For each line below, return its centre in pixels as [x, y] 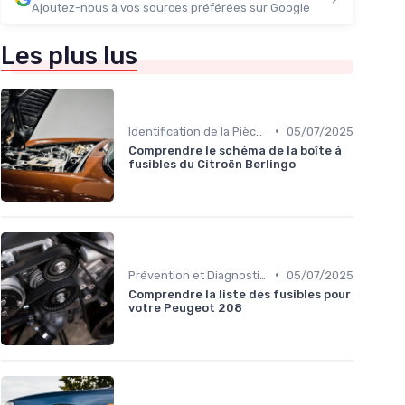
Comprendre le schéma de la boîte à [235, 150]
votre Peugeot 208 [185, 307]
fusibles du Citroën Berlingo [212, 164]
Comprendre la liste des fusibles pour [240, 294]
